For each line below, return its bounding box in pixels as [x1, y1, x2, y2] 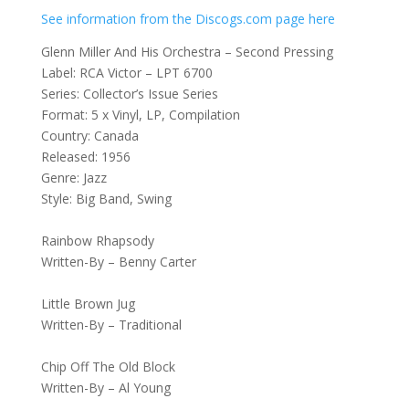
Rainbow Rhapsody [40, 232, 154, 250]
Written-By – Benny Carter [40, 253, 196, 271]
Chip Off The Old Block [40, 358, 175, 376]
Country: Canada [40, 127, 139, 145]
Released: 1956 [40, 148, 131, 166]
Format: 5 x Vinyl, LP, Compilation [40, 106, 240, 124]
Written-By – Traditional [40, 316, 182, 334]
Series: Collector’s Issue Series [40, 85, 218, 103]
